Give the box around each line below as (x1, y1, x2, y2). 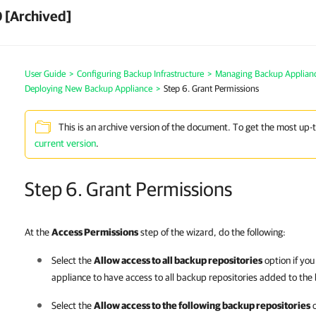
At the (25, 226, 51, 238)
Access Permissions (51, 226, 138, 238)
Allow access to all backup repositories (94, 255, 262, 266)
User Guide (25, 68, 66, 79)
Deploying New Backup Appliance (25, 83, 152, 94)
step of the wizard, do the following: (138, 226, 286, 238)
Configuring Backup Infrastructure (77, 68, 204, 79)
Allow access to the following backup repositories (94, 300, 310, 311)
